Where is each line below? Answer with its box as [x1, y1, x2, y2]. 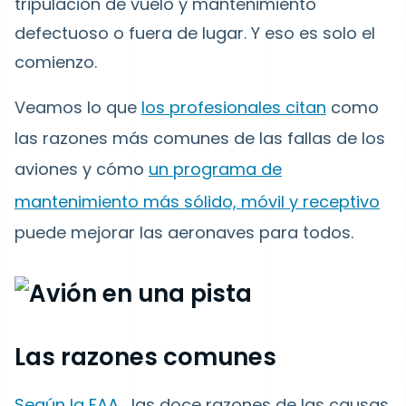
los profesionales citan [141, 96, 326, 119]
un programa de [149, 158, 282, 180]
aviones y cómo [14, 158, 149, 180]
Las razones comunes [14, 341, 276, 373]
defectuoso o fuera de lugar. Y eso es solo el [14, 22, 375, 44]
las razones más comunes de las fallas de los [14, 127, 385, 150]
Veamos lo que [14, 96, 141, 119]
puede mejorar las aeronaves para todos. [14, 221, 353, 244]
